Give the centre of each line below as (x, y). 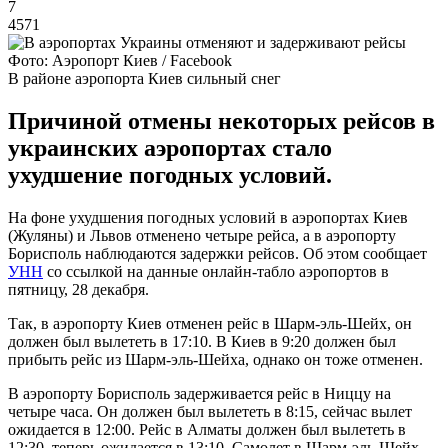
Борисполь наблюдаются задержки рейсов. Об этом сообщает (217, 253)
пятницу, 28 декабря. (78, 289)
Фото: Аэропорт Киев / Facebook (120, 60)
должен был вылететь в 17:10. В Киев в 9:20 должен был (202, 341)
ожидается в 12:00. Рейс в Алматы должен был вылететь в (207, 429)
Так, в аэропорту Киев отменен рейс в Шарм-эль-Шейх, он (210, 323)
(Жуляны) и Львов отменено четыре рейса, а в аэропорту (202, 235)
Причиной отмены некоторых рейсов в (221, 120)
